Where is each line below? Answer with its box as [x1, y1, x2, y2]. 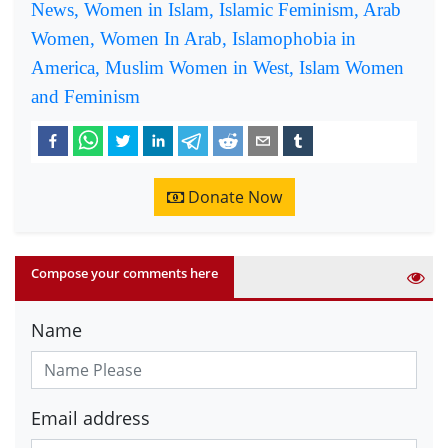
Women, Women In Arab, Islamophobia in [31, 28, 356, 50]
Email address [31, 405, 150, 430]
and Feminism [31, 86, 140, 108]
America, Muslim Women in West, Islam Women [31, 57, 404, 79]
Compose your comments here [31, 263, 218, 282]
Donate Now [183, 185, 282, 208]
